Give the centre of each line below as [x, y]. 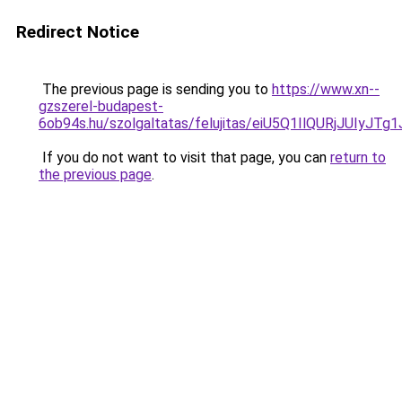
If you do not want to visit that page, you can [184, 157]
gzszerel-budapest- [101, 106]
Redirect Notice [78, 32]
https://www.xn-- [326, 89]
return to [358, 157]
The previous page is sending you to [155, 89]
